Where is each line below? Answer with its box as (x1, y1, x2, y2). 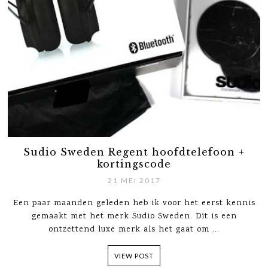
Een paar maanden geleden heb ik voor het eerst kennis (13, 197, 255, 210)
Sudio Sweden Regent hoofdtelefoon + (23, 146, 245, 159)
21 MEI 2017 (107, 176, 161, 185)
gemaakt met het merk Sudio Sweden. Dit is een (31, 211, 237, 223)
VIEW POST (114, 252, 154, 260)
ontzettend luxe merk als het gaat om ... (48, 224, 220, 236)
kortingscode (97, 158, 171, 170)
